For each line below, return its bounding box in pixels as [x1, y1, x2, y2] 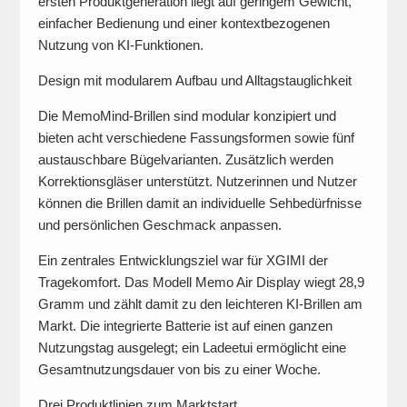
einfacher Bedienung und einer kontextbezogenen [37, 15, 330, 31]
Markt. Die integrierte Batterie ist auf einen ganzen [37, 318, 333, 333]
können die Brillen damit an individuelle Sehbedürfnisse [37, 195, 362, 211]
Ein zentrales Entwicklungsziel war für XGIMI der [37, 253, 328, 268]
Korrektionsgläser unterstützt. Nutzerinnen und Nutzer [37, 174, 357, 189]
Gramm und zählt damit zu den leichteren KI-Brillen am [37, 296, 362, 312]
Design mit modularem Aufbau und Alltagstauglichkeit [37, 73, 352, 88]
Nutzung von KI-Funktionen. [37, 37, 203, 53]
